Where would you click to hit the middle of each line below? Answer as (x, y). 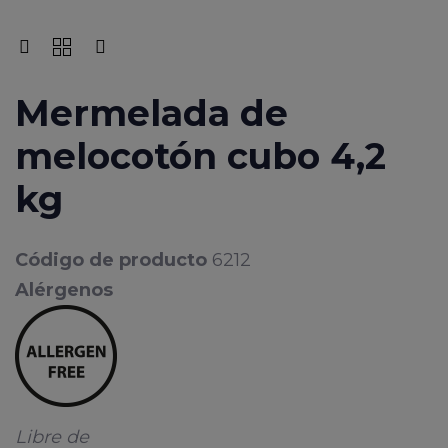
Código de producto (113, 260)
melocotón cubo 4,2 (200, 156)
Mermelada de (151, 113)
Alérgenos (64, 290)
